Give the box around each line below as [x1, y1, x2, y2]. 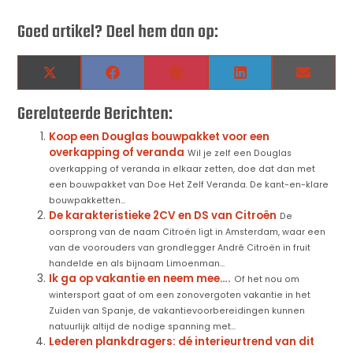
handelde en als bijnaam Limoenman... [49, 257, 225, 269]
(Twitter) [55, 80, 105, 95]
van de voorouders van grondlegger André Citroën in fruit [49, 241, 311, 254]
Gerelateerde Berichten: [17, 99, 173, 128]
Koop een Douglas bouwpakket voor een [49, 128, 270, 144]
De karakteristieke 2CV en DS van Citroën [49, 207, 277, 223]
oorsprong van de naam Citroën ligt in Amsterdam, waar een [49, 225, 326, 238]
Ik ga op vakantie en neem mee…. [49, 270, 232, 286]
